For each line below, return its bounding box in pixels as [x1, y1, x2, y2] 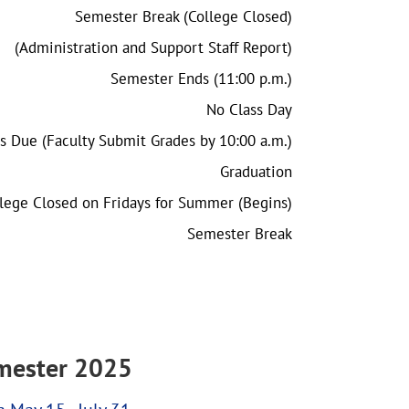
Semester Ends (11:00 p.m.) [110, 68, 292, 89]
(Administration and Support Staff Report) [5, 37, 292, 58]
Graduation [220, 161, 292, 182]
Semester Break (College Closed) [75, 5, 292, 26]
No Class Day [206, 99, 292, 120]
